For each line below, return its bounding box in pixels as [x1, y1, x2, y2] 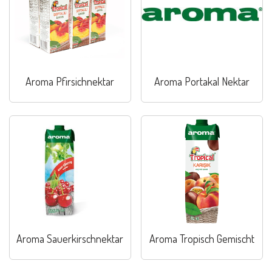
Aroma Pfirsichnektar [25, 75, 115, 89]
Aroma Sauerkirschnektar [16, 232, 124, 246]
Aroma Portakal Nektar [154, 75, 250, 89]
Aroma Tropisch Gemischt [149, 232, 255, 246]
